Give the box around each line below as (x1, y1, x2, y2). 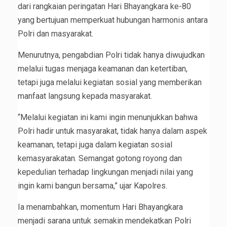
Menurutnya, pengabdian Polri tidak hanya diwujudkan (18, 50, 205, 60)
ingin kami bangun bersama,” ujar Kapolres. (18, 180, 167, 191)
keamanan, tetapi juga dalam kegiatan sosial (18, 139, 172, 149)
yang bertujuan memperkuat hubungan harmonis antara (18, 15, 208, 25)
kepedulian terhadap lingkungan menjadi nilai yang (18, 167, 193, 177)
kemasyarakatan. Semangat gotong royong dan (18, 153, 182, 163)
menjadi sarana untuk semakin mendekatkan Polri (18, 215, 191, 225)
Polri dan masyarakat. (18, 28, 93, 39)
